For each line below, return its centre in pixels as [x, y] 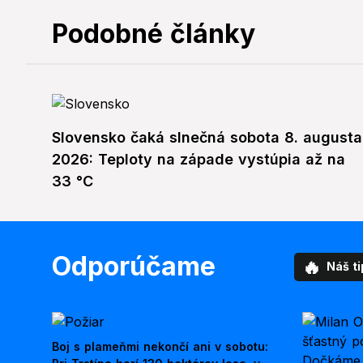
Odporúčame [134, 267]
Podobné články [154, 34]
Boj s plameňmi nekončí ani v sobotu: [160, 347]
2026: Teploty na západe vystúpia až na [199, 160]
